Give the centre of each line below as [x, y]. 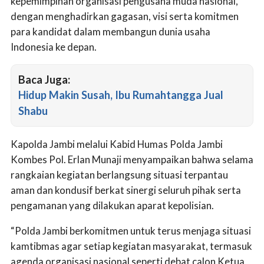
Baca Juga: [44, 80]
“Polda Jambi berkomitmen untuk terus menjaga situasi [131, 231]
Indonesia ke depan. [54, 47]
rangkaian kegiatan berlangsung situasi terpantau [119, 175]
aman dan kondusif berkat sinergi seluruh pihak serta [126, 190]
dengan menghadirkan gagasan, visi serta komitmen [125, 16]
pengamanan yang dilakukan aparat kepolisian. [112, 206]
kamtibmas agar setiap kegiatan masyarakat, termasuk [131, 246]
